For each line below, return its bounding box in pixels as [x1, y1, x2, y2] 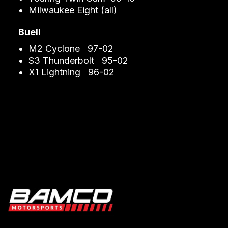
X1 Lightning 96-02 [28, 66, 115, 77]
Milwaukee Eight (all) [28, 4, 117, 15]
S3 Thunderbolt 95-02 [28, 54, 128, 66]
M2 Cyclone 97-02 [28, 43, 113, 54]
